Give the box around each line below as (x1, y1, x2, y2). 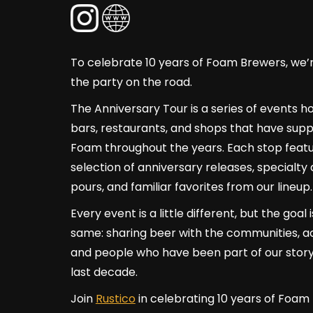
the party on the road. (70, 74, 192, 90)
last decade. (70, 264, 138, 280)
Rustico (95, 291, 136, 307)
